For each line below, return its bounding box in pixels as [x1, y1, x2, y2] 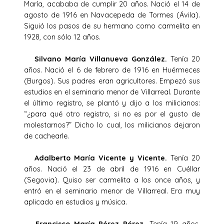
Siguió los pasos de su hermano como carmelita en [24, 21, 200, 30]
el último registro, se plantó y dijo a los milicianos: [24, 98, 200, 107]
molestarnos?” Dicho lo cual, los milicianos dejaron [24, 120, 200, 129]
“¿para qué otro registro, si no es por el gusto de [24, 109, 200, 118]
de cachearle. [24, 131, 69, 140]
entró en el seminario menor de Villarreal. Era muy [24, 186, 200, 195]
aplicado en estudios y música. [24, 197, 127, 206]
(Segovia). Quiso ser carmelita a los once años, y [24, 175, 200, 184]
